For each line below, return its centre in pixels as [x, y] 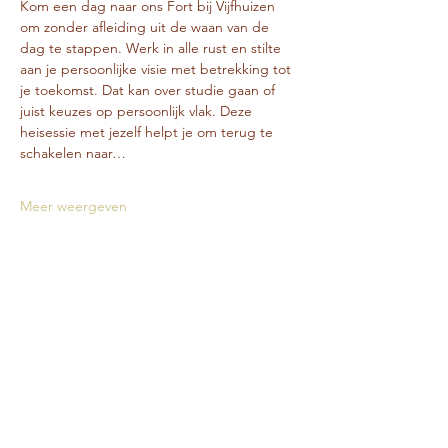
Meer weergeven [73, 206]
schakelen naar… [73, 153]
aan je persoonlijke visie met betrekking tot [157, 69]
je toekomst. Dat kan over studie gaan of [149, 90]
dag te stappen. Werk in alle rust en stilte [152, 48]
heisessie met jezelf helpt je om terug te [148, 132]
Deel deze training [103, 317]
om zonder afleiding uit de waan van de [146, 27]
